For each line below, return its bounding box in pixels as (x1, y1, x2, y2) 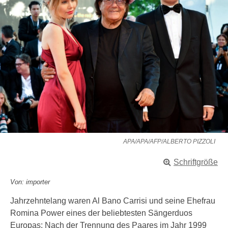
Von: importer (10, 178, 50, 186)
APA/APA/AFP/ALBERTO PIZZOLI (123, 138, 215, 145)
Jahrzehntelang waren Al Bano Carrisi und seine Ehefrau (10, 196, 215, 205)
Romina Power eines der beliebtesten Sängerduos (10, 209, 192, 217)
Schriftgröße (174, 158, 218, 166)
